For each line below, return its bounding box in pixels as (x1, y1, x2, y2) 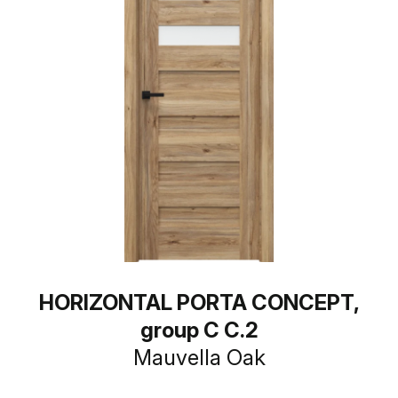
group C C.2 (139, 317, 259, 343)
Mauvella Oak (132, 345, 266, 370)
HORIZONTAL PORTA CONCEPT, (38, 290, 360, 315)
